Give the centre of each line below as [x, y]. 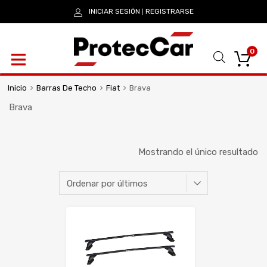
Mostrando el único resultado [198, 152]
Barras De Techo [66, 88]
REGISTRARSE [169, 11]
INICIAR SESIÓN [114, 11]
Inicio [17, 88]
